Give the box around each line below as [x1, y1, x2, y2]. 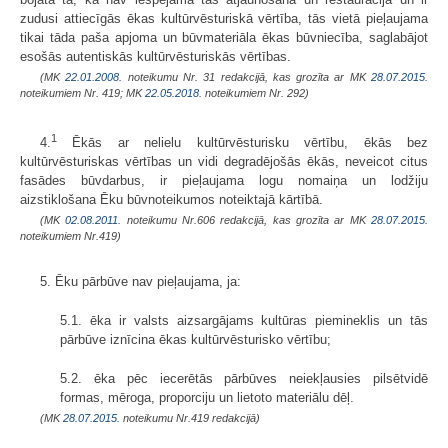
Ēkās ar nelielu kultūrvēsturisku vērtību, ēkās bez [57, 134, 428, 150]
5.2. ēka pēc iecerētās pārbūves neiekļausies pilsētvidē [60, 370, 428, 386]
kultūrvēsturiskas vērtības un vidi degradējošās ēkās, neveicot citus [20, 153, 428, 169]
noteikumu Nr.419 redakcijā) [120, 411, 260, 424]
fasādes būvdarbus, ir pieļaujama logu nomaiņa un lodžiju [20, 172, 428, 188]
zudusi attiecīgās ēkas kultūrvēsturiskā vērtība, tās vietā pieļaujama [20, 10, 428, 26]
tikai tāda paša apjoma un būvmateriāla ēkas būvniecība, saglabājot [20, 29, 428, 45]
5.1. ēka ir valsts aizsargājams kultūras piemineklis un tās [60, 312, 428, 328]
